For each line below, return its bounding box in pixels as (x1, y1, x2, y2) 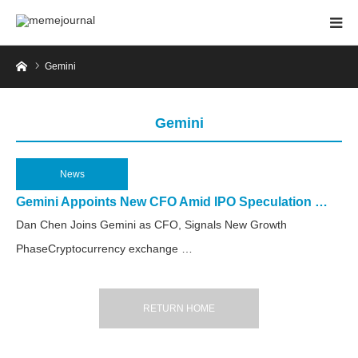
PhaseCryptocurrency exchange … (16, 242, 193, 255)
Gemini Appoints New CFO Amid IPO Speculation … (16, 195, 328, 209)
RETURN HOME (143, 303, 215, 314)
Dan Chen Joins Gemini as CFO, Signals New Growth (16, 218, 287, 231)
